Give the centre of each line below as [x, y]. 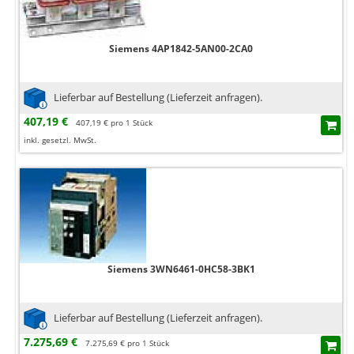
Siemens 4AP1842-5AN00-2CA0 [181, 49]
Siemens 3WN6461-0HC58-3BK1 [181, 269]
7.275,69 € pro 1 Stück [127, 343]
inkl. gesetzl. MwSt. [60, 140]
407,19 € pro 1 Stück [114, 123]
